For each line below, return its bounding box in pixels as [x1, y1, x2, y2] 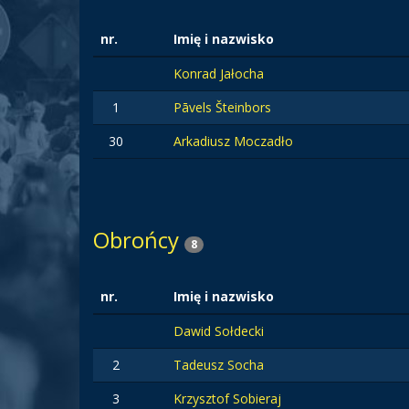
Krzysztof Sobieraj [173, 390, 281, 407]
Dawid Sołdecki [173, 322, 264, 340]
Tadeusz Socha [173, 356, 264, 373]
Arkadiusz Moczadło [173, 132, 293, 150]
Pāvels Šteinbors [173, 99, 271, 116]
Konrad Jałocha [173, 65, 264, 82]
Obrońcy [93, 225, 184, 255]
